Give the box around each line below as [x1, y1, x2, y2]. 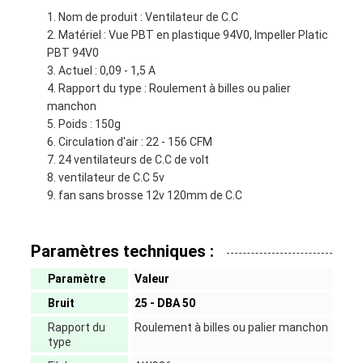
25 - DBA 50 [134, 297, 195, 310]
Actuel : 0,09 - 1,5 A [58, 64, 156, 78]
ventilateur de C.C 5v [58, 171, 164, 185]
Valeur [134, 272, 169, 286]
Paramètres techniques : [30, 241, 214, 262]
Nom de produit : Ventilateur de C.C [58, 11, 238, 24]
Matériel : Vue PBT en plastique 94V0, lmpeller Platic [58, 28, 328, 42]
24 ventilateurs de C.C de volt [58, 153, 209, 167]
